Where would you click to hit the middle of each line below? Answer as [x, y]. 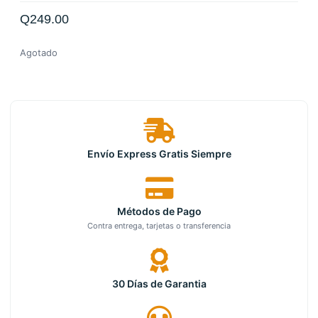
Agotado [39, 53]
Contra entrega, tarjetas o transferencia [159, 226]
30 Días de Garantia [159, 284]
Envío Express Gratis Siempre [159, 154]
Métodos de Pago [159, 212]
